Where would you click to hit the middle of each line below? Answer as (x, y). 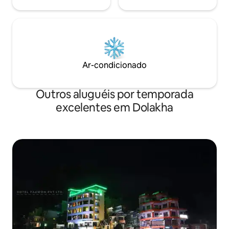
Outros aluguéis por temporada (114, 95)
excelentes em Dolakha (114, 108)
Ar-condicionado (114, 65)
